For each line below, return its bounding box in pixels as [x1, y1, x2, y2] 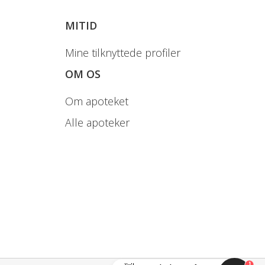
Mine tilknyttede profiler [65, 46, 180, 60]
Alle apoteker [65, 115, 130, 130]
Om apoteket [65, 94, 128, 108]
